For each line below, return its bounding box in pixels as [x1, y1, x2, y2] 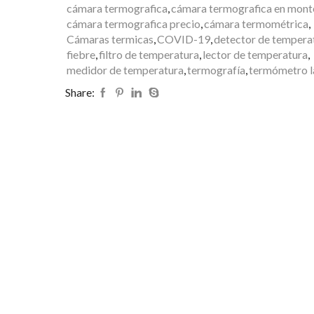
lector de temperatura [202, 48, 308, 62]
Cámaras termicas [66, 32, 153, 46]
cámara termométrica [203, 17, 308, 31]
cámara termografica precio [66, 17, 200, 31]
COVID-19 [156, 32, 210, 46]
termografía [186, 63, 245, 77]
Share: [64, 86, 95, 100]
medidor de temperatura [66, 63, 184, 77]
